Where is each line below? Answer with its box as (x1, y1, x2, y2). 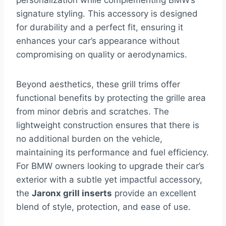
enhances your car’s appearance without (16, 36, 180, 46)
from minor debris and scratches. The (16, 106, 169, 117)
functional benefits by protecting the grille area (16, 93, 206, 103)
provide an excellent (112, 188, 196, 199)
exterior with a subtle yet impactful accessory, (16, 175, 202, 185)
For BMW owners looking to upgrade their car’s (16, 161, 204, 172)
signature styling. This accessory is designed (16, 9, 198, 19)
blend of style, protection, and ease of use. (16, 202, 191, 212)
